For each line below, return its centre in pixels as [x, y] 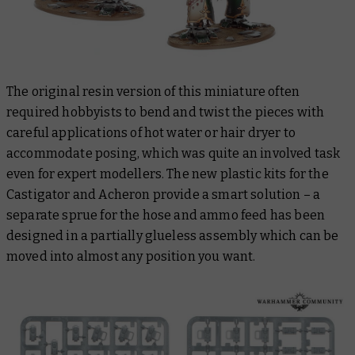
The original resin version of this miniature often [153, 92]
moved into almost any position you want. [132, 257]
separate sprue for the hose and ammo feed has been [166, 216]
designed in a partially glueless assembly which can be [173, 236]
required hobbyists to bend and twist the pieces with [166, 113]
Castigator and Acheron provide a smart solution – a [164, 195]
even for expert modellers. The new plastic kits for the [168, 174]
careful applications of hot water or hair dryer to [151, 133]
